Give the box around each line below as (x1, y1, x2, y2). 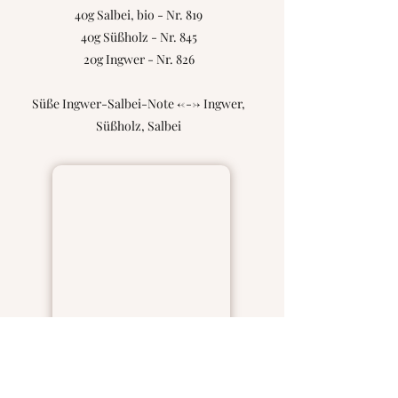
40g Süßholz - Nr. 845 (80, 28, 197, 45)
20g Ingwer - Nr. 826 (83, 51, 195, 68)
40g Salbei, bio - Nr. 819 (75, 6, 203, 23)
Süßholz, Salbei (96, 117, 181, 134)
